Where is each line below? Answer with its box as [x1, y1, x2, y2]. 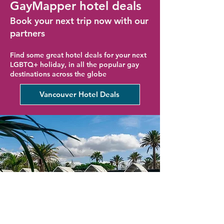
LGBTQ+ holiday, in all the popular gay [10, 59, 139, 69]
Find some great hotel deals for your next [10, 50, 146, 59]
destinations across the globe [10, 69, 106, 78]
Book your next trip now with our [10, 14, 148, 26]
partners [10, 27, 45, 39]
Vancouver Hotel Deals [39, 89, 119, 99]
